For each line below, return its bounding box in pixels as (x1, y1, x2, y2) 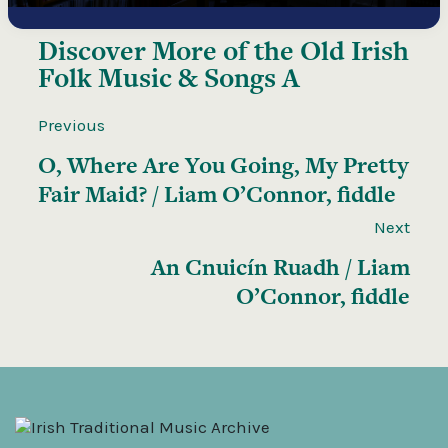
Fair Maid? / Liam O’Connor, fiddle (38, 178, 396, 211)
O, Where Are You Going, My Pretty (38, 149, 409, 182)
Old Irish (300, 32, 409, 70)
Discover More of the (38, 32, 300, 70)
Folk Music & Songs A (38, 59, 300, 97)
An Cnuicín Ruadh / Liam (151, 251, 410, 284)
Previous (38, 115, 105, 136)
